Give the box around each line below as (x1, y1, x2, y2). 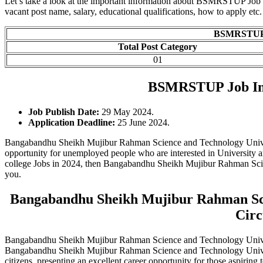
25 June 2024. (115, 117, 170, 127)
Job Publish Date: (28, 107, 99, 117)
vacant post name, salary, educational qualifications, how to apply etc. (5, 6, 262, 17)
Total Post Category (118, 42, 197, 52)
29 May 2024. (99, 107, 154, 117)
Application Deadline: (28, 117, 115, 127)
